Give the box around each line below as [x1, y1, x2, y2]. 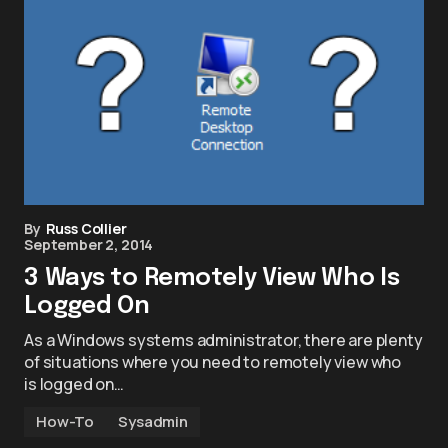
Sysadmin [118, 411, 188, 432]
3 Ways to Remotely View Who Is [24, 266, 400, 291]
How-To [36, 411, 95, 432]
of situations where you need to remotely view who [24, 351, 402, 373]
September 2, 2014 [24, 235, 154, 254]
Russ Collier [45, 219, 127, 238]
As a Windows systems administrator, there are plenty [24, 329, 423, 351]
